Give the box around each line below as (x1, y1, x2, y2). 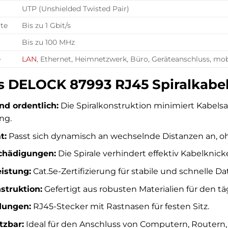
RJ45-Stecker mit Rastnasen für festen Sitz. (31, 202, 209, 212)
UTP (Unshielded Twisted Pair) (22, 4, 130, 14)
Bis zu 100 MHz (22, 38, 75, 47)
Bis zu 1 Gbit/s (22, 21, 71, 31)
